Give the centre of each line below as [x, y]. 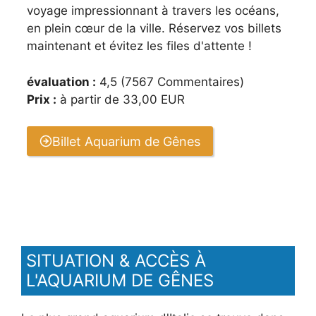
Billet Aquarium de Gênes [126, 141]
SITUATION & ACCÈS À [116, 260]
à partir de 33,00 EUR [121, 99]
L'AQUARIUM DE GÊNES [120, 280]
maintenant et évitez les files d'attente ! [139, 46]
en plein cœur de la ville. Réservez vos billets [154, 29]
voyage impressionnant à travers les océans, [153, 11]
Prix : [42, 99]
